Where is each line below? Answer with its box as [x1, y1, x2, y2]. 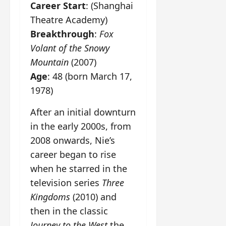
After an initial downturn [30, 106, 136, 119]
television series [30, 177, 102, 189]
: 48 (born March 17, [47, 70, 132, 83]
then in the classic [30, 205, 108, 217]
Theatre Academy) [30, 14, 107, 26]
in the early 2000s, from [30, 120, 131, 133]
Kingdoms [30, 191, 70, 203]
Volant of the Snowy [30, 42, 109, 54]
